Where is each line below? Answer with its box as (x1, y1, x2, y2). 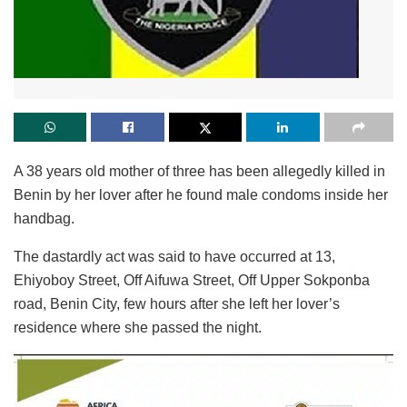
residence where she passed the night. (14, 319, 262, 335)
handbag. (14, 210, 74, 226)
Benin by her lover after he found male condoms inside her (14, 186, 388, 203)
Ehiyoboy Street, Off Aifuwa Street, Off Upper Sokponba (14, 272, 370, 288)
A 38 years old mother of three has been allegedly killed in (14, 163, 385, 179)
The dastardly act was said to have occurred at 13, (14, 248, 335, 264)
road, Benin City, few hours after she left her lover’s (14, 295, 340, 312)
